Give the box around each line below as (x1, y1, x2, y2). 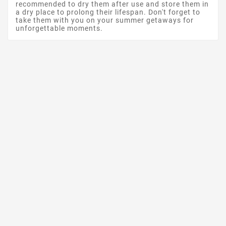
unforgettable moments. (16, 24, 103, 33)
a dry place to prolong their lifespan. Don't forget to (16, 8, 200, 17)
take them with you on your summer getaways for (16, 16, 194, 25)
